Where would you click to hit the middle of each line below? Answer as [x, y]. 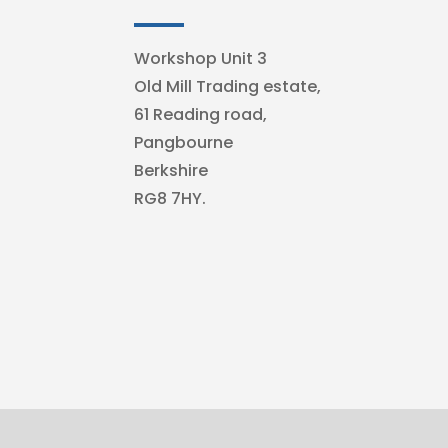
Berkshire [171, 171]
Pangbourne [184, 143]
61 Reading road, [201, 115]
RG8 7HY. [170, 199]
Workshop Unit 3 [201, 59]
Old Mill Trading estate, [228, 87]
